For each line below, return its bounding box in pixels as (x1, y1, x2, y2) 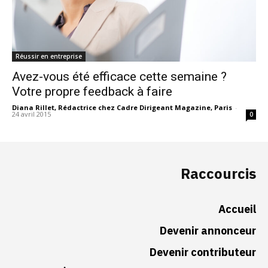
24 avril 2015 (12, 109, 51, 118)
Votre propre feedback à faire (12, 84, 172, 99)
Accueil (218, 200, 256, 217)
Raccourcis (181, 163, 256, 185)
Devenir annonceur (160, 222, 256, 239)
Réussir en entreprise (16, 51, 82, 60)
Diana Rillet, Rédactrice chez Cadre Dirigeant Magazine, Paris (12, 102, 232, 112)
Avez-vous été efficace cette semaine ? (12, 69, 227, 84)
